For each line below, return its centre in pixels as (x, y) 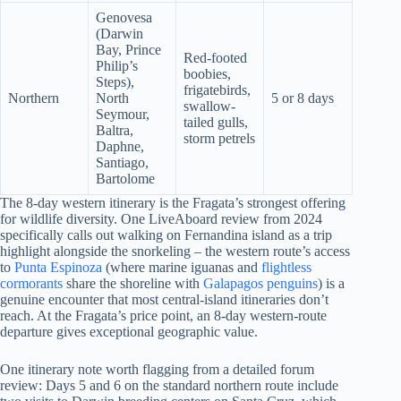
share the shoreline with (133, 283)
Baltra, (115, 130)
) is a (331, 283)
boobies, (207, 73)
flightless (286, 267)
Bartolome (125, 178)
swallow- (209, 106)
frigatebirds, (217, 90)
